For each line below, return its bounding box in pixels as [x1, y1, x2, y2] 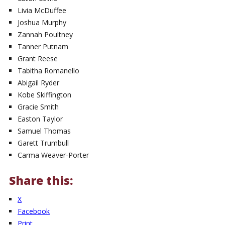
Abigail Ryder [18, 77, 60, 87]
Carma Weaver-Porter [18, 150, 89, 160]
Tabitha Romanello [18, 65, 80, 75]
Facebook [18, 206, 50, 216]
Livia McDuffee [18, 5, 67, 15]
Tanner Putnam [18, 41, 69, 51]
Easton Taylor [18, 114, 63, 124]
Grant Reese [18, 53, 58, 63]
